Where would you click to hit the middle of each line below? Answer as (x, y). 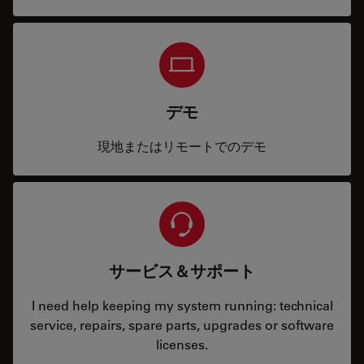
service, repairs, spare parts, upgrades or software (182, 325)
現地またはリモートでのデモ (182, 146)
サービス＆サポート (182, 271)
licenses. (182, 344)
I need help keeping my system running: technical (182, 305)
